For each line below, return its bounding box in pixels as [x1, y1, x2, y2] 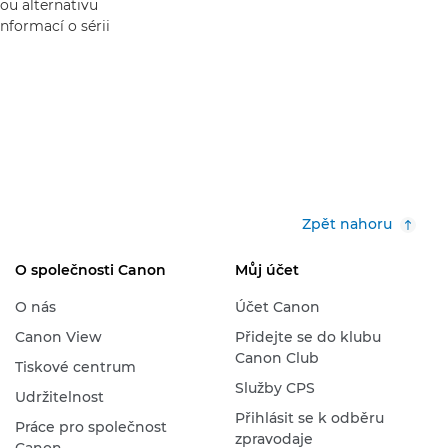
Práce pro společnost [14, 418, 167, 436]
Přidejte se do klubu [234, 328, 381, 346]
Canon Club [234, 349, 319, 367]
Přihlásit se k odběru [234, 409, 384, 427]
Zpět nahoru [302, 215, 392, 233]
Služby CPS [234, 379, 315, 397]
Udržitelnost [14, 388, 104, 406]
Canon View [14, 328, 102, 346]
